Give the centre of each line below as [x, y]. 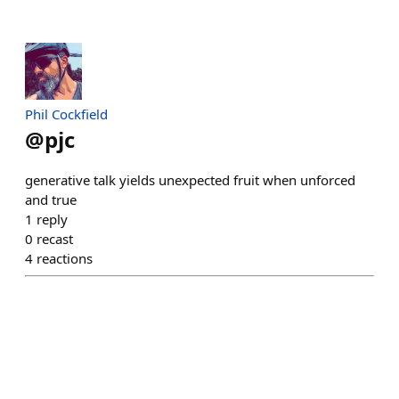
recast [55, 239]
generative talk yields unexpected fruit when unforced [190, 180]
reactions [65, 258]
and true [51, 199]
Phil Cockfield [66, 114]
